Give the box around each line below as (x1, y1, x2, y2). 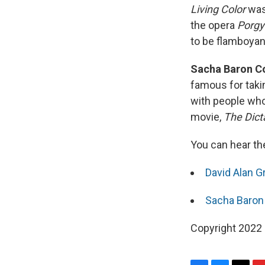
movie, (190, 111, 224, 124)
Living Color (190, 3, 245, 16)
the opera (190, 19, 237, 32)
